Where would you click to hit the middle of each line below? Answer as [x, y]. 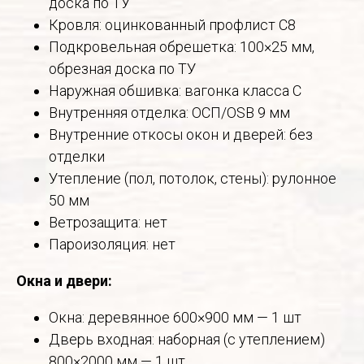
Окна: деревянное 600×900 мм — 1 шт [175, 318]
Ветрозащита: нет [108, 223]
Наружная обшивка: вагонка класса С [175, 91]
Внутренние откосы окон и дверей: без [181, 135]
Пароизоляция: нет [112, 245]
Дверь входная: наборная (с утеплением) [187, 340]
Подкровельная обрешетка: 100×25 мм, [182, 47]
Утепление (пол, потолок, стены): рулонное [193, 179]
